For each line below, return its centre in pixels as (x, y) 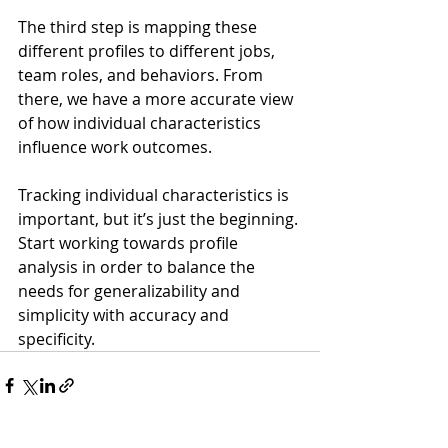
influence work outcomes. (115, 147)
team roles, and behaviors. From (142, 75)
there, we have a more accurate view (157, 99)
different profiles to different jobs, (148, 51)
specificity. (56, 339)
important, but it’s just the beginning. (160, 219)
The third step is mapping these (139, 27)
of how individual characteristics (141, 123)
